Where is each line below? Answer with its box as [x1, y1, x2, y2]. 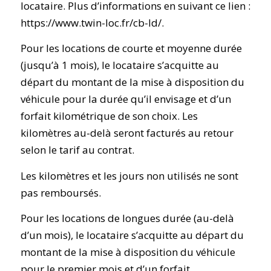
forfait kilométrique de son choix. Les [20, 109, 198, 123]
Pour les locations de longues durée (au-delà [20, 211, 234, 226]
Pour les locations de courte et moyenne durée [20, 41, 242, 56]
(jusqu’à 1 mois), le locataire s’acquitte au [20, 58, 219, 73]
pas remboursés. [20, 185, 101, 200]
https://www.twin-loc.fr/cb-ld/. [20, 16, 164, 30]
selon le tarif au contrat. [20, 143, 134, 157]
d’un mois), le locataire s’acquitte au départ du [20, 228, 244, 243]
